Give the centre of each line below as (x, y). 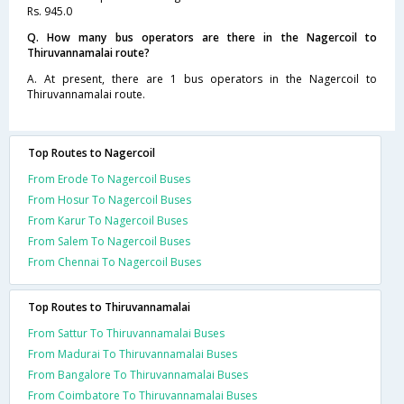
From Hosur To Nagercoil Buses (110, 199)
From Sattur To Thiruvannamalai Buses (126, 333)
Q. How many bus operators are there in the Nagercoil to (202, 37)
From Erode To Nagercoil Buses (109, 179)
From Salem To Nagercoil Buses (109, 241)
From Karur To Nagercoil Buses (108, 220)
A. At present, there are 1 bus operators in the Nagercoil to (202, 78)
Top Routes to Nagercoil (92, 152)
